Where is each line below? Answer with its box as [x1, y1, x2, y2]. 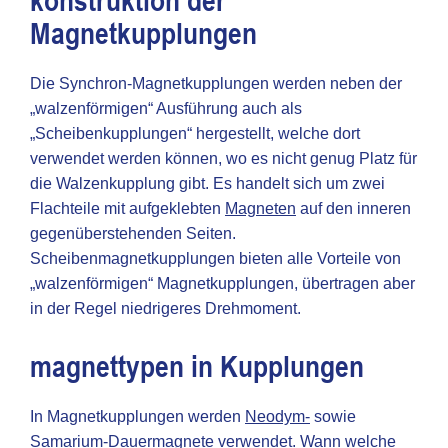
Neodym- [245, 408, 310, 425]
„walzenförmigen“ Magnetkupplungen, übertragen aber [30, 275, 415, 292]
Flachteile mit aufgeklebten [30, 200, 225, 217]
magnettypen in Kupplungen [30, 350, 364, 385]
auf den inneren [296, 200, 411, 217]
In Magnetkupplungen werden [30, 408, 245, 425]
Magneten [225, 200, 296, 217]
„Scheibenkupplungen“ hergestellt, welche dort [30, 125, 360, 142]
